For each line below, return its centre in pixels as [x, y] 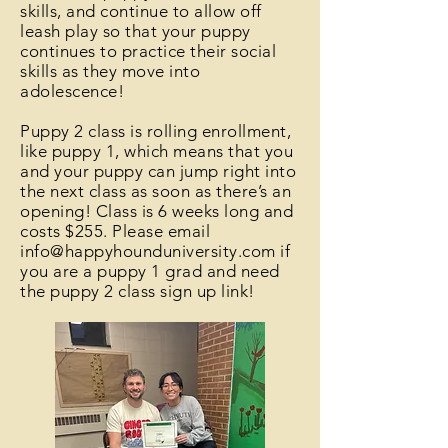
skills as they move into [110, 71]
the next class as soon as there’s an [156, 191]
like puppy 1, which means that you [157, 151]
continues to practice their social [148, 51]
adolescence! [74, 91]
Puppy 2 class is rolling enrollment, [156, 131]
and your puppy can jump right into [158, 171]
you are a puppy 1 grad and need [150, 271]
